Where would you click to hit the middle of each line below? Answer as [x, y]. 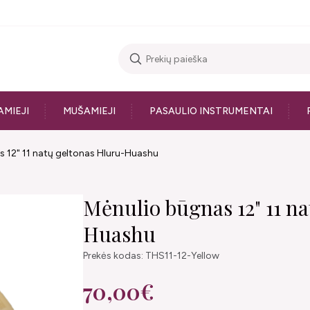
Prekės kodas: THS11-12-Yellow [151, 256]
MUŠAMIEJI [89, 111]
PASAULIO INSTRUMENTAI [211, 111]
